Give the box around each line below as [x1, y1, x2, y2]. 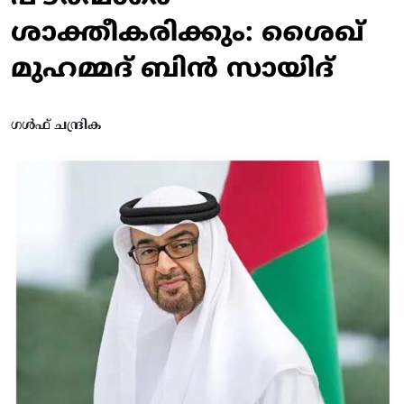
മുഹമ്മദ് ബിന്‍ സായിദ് [11, 54, 334, 87]
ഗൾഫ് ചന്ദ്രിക [11, 118, 101, 134]
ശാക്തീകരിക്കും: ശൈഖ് [11, 18, 364, 50]
